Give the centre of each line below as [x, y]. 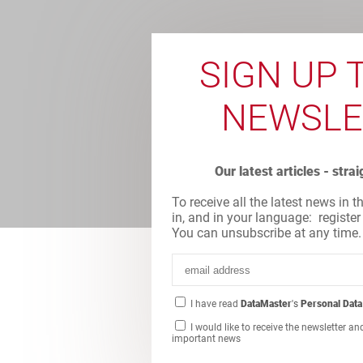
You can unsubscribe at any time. [267, 233]
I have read [214, 304]
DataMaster [266, 304]
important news [206, 339]
